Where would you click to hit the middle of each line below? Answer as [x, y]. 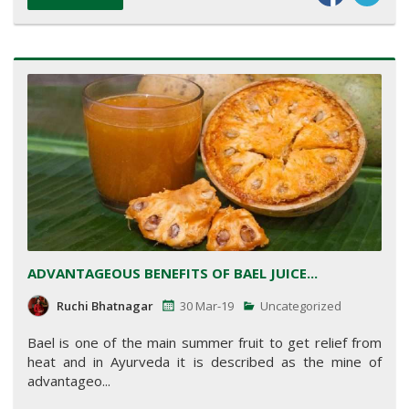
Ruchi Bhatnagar [105, 306]
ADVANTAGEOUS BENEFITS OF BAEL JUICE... [173, 273]
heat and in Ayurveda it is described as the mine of [204, 362]
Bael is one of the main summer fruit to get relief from [204, 343]
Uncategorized [299, 306]
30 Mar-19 [207, 306]
